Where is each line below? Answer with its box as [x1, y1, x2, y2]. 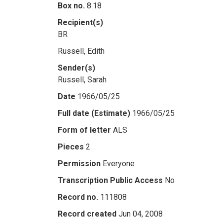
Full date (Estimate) [58, 109, 130, 118]
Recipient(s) [58, 18, 103, 27]
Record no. [58, 192, 98, 202]
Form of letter [58, 125, 111, 135]
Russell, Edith [58, 46, 105, 56]
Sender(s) [58, 63, 95, 73]
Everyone [103, 159, 135, 168]
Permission [58, 159, 101, 168]
